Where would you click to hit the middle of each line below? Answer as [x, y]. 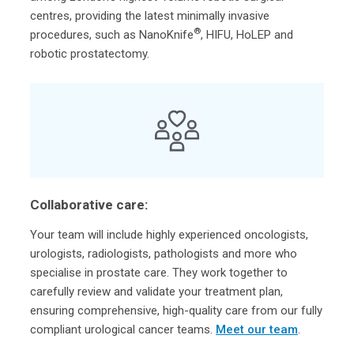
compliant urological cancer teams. [123, 329]
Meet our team [257, 329]
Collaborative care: [89, 204]
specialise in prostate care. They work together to [159, 272]
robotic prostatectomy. [90, 53]
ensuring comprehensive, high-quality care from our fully [177, 310]
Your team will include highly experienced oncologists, [169, 234]
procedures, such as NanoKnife [112, 34]
